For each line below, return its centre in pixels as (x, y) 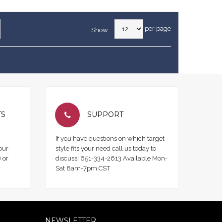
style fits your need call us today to (106, 148)
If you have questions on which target (110, 139)
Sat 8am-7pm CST (83, 168)
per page (157, 28)
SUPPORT (105, 114)
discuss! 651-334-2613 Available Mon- (111, 158)
